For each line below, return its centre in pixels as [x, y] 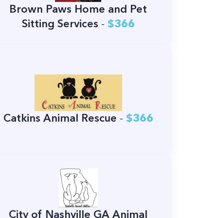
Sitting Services [60, 24]
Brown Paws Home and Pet [78, 9]
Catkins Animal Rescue [60, 118]
